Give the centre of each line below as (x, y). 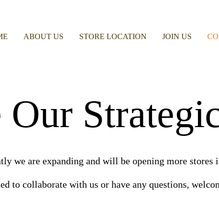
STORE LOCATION (113, 36)
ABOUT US (43, 36)
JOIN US (177, 36)
